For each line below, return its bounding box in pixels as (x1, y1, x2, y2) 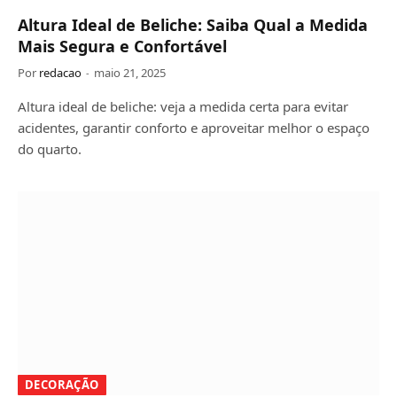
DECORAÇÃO (25, 376, 99, 393)
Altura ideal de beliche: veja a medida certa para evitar (18, 97, 348, 115)
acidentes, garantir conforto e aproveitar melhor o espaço (18, 119, 370, 136)
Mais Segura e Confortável (18, 35, 227, 57)
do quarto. (18, 140, 82, 158)
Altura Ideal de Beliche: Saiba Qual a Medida (18, 14, 368, 35)
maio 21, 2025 (94, 65, 166, 81)
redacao (39, 65, 82, 81)
